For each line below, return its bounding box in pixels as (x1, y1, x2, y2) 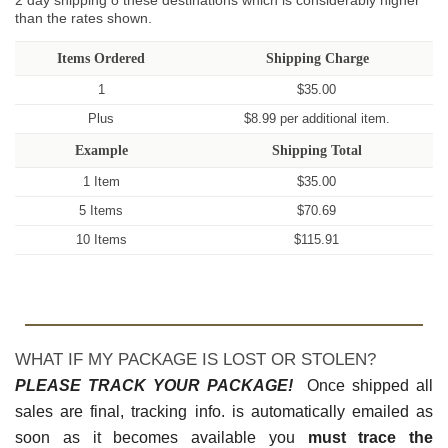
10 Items (75, 232, 127, 248)
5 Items (79, 203, 124, 219)
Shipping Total (272, 143, 362, 159)
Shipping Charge (265, 51, 369, 67)
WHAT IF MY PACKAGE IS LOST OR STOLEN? (15, 350, 376, 370)
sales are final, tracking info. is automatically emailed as (15, 403, 433, 421)
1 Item (82, 174, 120, 190)
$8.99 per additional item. (243, 111, 390, 127)
